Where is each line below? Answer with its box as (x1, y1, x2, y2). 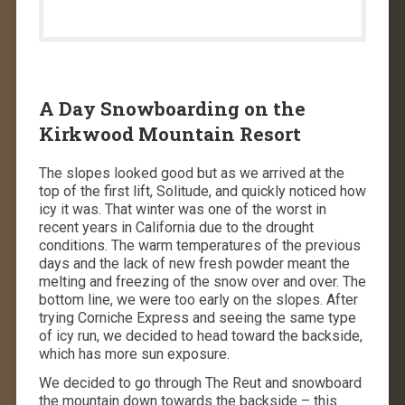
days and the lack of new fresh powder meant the (38, 254, 350, 272)
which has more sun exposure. (38, 344, 230, 363)
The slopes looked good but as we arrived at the (38, 164, 344, 182)
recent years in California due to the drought (38, 218, 314, 236)
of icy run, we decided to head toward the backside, (38, 326, 363, 344)
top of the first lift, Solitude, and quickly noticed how (38, 182, 366, 200)
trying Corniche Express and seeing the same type (38, 308, 356, 326)
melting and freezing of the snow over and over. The (38, 272, 366, 290)
